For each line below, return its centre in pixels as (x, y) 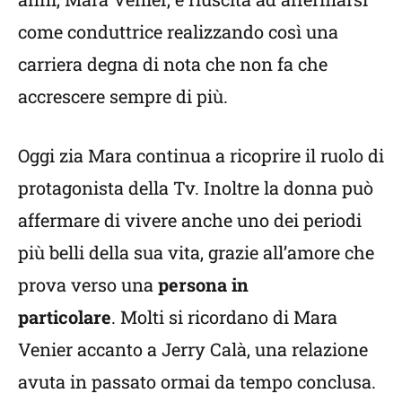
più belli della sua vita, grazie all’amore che (196, 252)
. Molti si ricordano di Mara (224, 316)
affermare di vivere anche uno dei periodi (190, 219)
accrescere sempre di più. (123, 96)
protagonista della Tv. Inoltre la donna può (196, 187)
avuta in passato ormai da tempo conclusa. (197, 381)
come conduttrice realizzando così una (178, 31)
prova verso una (86, 284)
